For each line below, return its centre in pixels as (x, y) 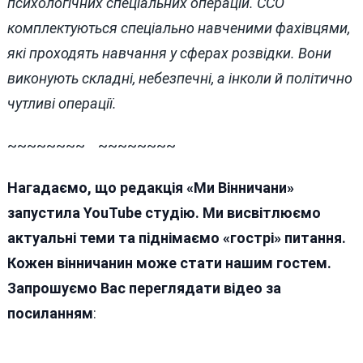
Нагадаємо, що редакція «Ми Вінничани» (150, 187)
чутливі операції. (62, 104)
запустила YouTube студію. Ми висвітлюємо (164, 212)
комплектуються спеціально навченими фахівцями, (178, 28)
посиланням (50, 313)
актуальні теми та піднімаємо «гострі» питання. (176, 237)
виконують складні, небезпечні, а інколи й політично (179, 79)
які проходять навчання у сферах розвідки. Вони (169, 53)
